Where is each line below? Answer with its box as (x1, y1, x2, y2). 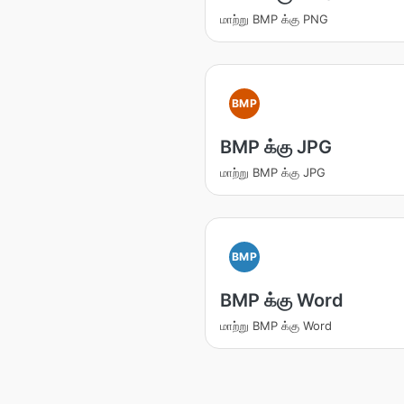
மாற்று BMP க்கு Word (220, 318, 332, 333)
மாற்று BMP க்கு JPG (220, 165, 326, 179)
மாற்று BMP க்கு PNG (220, 12, 328, 26)
